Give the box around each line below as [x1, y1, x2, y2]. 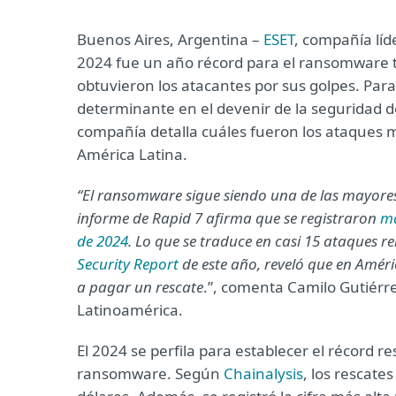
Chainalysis [224, 363, 303, 384]
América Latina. [77, 144, 187, 164]
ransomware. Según [77, 363, 224, 384]
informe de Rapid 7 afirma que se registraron [77, 208, 380, 228]
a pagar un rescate [77, 277, 203, 297]
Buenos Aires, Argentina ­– [77, 29, 263, 49]
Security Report [77, 254, 179, 274]
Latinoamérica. [77, 300, 183, 320]
